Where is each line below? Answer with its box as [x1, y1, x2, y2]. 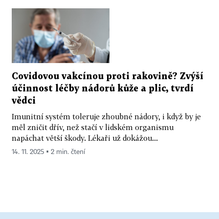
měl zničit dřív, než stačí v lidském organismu [12, 123, 174, 132]
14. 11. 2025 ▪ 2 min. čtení [12, 149, 85, 156]
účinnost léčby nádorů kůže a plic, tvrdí [12, 85, 194, 93]
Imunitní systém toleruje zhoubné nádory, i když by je [12, 112, 201, 121]
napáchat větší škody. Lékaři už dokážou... [12, 133, 158, 143]
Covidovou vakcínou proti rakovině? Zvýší [12, 72, 203, 81]
